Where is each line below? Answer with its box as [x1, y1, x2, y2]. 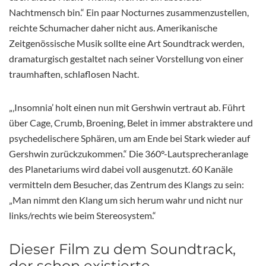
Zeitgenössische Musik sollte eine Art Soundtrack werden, [9, 37, 244, 49]
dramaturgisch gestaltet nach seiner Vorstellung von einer [9, 52, 243, 64]
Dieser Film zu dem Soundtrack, [9, 240, 236, 258]
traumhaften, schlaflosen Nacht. [9, 68, 139, 80]
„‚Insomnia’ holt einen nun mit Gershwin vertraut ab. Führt [9, 101, 245, 113]
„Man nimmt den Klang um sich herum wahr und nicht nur [9, 194, 243, 205]
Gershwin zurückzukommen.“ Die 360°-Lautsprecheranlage [9, 147, 248, 159]
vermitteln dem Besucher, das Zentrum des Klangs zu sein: [9, 178, 244, 190]
